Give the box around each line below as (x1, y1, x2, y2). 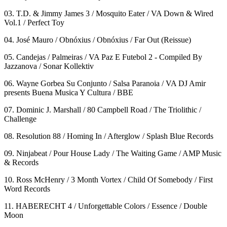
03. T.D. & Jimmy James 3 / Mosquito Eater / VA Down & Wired (4, 9, 213, 18)
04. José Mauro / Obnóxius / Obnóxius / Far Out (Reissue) (4, 35, 191, 44)
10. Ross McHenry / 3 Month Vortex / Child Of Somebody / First (4, 175, 213, 184)
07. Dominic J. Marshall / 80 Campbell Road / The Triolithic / (4, 105, 201, 114)
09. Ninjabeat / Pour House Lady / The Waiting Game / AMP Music (4, 148, 221, 158)
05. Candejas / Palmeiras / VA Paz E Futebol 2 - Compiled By (4, 52, 202, 61)
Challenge (4, 114, 36, 123)
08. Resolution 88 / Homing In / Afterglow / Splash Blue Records (4, 131, 213, 140)
